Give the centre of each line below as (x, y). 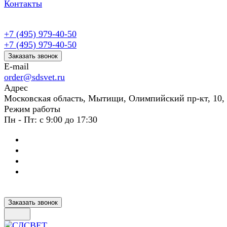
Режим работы (32, 109)
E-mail (16, 66)
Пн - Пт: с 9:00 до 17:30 (51, 120)
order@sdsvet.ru (34, 77)
